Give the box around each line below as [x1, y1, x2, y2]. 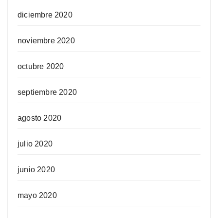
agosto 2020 [18, 114, 62, 123]
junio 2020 [18, 165, 55, 174]
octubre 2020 [18, 62, 64, 71]
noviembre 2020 [18, 36, 75, 45]
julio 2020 [18, 140, 53, 148]
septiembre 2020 [18, 88, 77, 97]
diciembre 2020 [18, 11, 73, 19]
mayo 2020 [18, 191, 57, 200]
